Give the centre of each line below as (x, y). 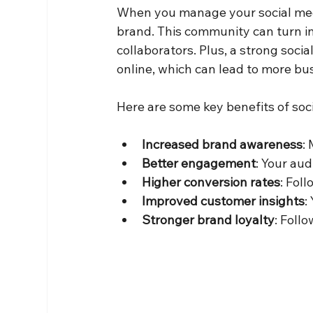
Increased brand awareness (223, 144)
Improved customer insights (224, 201)
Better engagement (199, 163)
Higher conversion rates (211, 182)
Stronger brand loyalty (209, 219)
